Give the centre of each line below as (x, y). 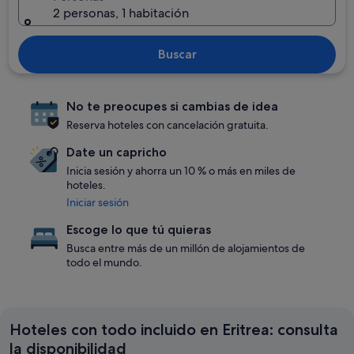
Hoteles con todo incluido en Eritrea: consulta (174, 330)
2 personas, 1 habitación (121, 13)
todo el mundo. (104, 262)
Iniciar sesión (98, 202)
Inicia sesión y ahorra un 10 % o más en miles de (181, 171)
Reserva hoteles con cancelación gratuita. (168, 125)
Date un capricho (117, 152)
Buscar (177, 54)
